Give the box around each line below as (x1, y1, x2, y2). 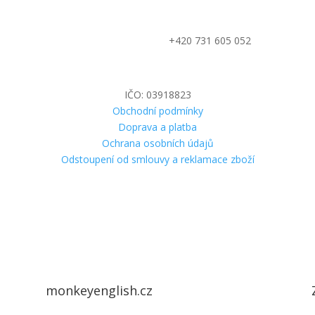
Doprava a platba (118, 120, 197, 134)
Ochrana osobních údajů (101, 136, 214, 150)
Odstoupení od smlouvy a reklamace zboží (60, 152, 255, 166)
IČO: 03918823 (124, 87, 191, 101)
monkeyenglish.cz (45, 282, 153, 299)
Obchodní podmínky (112, 103, 203, 117)
